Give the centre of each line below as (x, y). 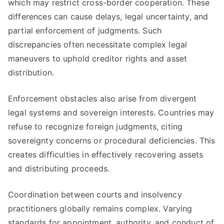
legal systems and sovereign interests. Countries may (111, 112)
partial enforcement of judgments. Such (85, 30)
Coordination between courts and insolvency (95, 194)
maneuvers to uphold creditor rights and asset (98, 58)
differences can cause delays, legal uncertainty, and (108, 16)
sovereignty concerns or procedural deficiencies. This (112, 140)
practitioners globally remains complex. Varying (100, 208)
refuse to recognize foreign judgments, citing (95, 126)
